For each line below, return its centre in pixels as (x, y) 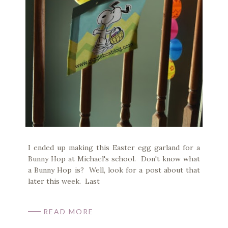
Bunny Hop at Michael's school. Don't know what (114, 159)
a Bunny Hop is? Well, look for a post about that (114, 170)
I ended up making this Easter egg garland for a (114, 147)
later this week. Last (64, 181)
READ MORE (68, 211)
